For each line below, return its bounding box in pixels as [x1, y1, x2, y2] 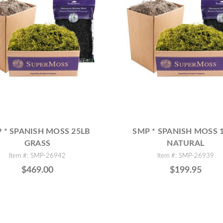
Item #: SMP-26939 [157, 152, 214, 160]
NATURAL [167, 139, 205, 148]
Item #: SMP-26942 [9, 152, 66, 160]
